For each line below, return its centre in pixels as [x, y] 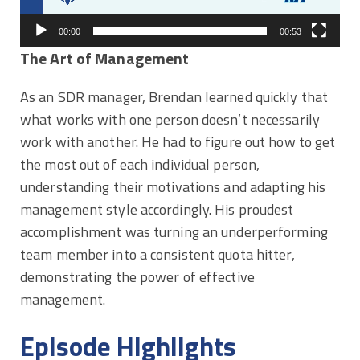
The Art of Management [105, 58]
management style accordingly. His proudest [157, 209]
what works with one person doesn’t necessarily [170, 119]
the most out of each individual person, [140, 164]
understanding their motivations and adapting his [173, 186]
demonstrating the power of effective [137, 276]
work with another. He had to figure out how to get [178, 141]
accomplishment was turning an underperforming [174, 231]
